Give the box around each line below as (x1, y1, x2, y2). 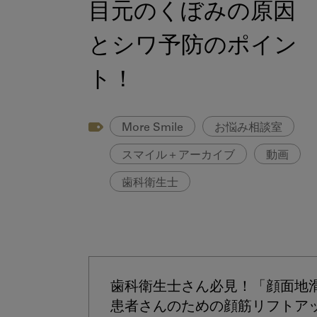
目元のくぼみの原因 (88, 2, 296, 25)
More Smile (122, 122, 183, 134)
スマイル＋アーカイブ (122, 149, 235, 161)
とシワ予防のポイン (88, 36, 297, 59)
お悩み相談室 (214, 122, 282, 134)
